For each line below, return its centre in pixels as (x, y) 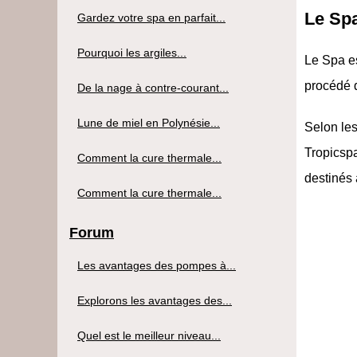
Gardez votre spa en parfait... (151, 17)
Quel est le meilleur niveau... (149, 335)
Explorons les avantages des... (155, 300)
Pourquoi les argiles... (132, 52)
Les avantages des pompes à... (157, 265)
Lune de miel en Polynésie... (149, 122)
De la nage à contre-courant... (153, 87)
